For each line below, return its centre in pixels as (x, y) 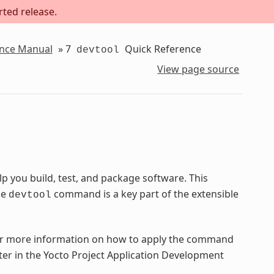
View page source (198, 69)
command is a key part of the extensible (145, 194)
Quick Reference (161, 49)
